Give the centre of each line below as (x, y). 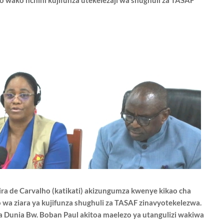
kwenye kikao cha (161, 190)
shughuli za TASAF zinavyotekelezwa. (138, 202)
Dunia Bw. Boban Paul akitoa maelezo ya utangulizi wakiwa (104, 214)
